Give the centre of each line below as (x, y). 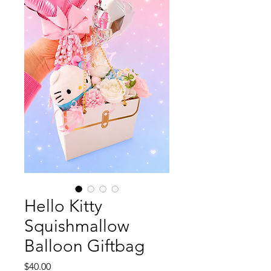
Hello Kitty (63, 206)
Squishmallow (77, 226)
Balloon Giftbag (84, 246)
